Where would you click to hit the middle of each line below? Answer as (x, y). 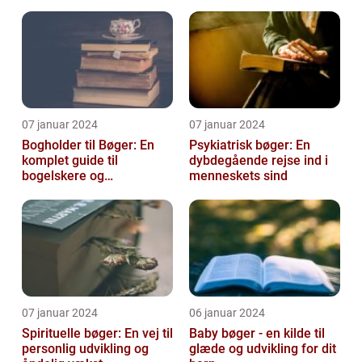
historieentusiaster (76, 192)
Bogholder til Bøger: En (88, 145)
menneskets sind (238, 176)
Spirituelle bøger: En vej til (97, 334)
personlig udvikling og (85, 349)
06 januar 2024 (227, 313)
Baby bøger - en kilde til (257, 334)
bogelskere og (63, 176)
